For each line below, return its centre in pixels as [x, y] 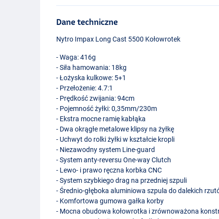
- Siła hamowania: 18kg [92, 67]
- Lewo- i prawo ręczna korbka [102, 170]
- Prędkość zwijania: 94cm [96, 98]
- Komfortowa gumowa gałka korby [110, 201]
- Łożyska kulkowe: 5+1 [91, 77]
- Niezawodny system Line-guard [106, 149]
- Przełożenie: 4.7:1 [85, 88]
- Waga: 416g [76, 57]
